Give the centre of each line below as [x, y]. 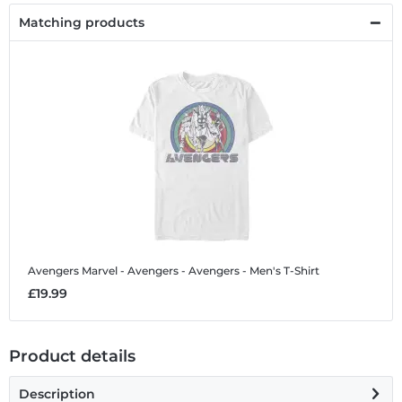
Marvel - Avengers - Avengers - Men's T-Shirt [201, 271]
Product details [72, 357]
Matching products [82, 23]
